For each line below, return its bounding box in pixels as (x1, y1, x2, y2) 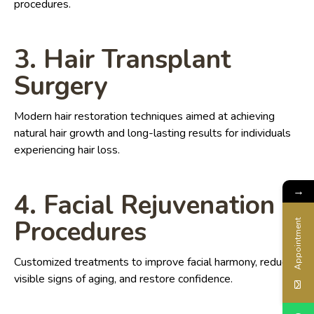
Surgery (14, 69, 107, 104)
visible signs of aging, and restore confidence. (14, 271, 233, 287)
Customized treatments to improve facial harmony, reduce (14, 254, 293, 271)
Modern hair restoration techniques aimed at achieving (14, 109, 275, 125)
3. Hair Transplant (14, 42, 231, 78)
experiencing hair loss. (14, 142, 120, 158)
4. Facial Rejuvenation (14, 188, 275, 224)
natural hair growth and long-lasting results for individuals (14, 125, 291, 142)
